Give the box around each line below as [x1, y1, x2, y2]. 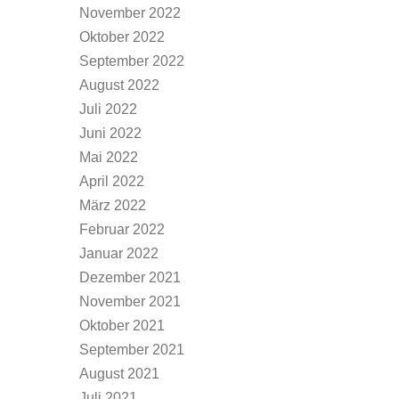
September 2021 [79, 342, 184, 357]
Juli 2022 [79, 102, 137, 117]
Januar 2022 [79, 246, 159, 261]
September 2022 [79, 53, 184, 69]
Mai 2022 [79, 150, 138, 165]
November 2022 [79, 5, 181, 20]
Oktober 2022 [79, 29, 165, 45]
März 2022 [79, 198, 146, 213]
